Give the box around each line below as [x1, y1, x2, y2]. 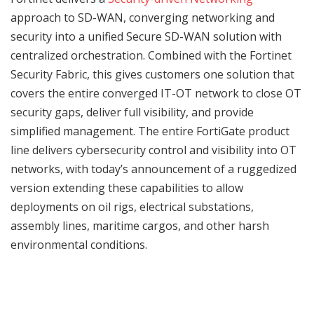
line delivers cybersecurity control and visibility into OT [11, 142, 296, 158]
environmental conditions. [11, 237, 147, 253]
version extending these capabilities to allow [11, 180, 243, 196]
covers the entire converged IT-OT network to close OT [11, 86, 301, 102]
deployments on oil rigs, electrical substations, [11, 199, 254, 215]
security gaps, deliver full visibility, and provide [11, 104, 254, 121]
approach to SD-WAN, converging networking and [11, 10, 275, 26]
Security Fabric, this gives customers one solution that [11, 67, 294, 83]
